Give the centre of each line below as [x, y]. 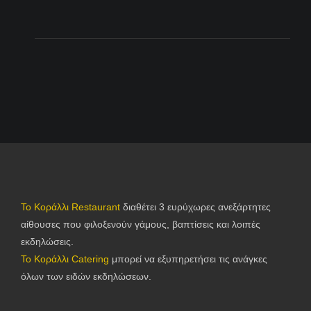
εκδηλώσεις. [47, 242]
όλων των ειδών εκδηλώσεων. [86, 276]
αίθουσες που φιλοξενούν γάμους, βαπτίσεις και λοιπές [141, 224]
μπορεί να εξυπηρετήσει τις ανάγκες [190, 259]
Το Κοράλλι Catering [66, 259]
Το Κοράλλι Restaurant [72, 207]
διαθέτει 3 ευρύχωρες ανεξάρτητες [197, 207]
